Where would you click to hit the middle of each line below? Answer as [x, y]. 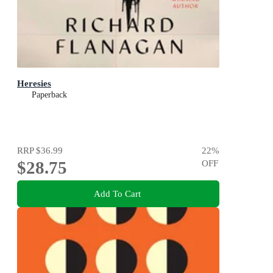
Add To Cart [117, 193]
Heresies [34, 83]
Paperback [49, 95]
